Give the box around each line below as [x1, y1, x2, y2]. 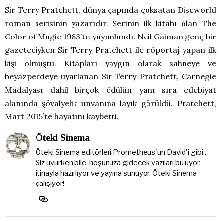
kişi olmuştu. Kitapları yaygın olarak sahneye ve [5, 58, 216, 68]
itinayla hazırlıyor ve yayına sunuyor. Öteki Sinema [35, 168, 197, 178]
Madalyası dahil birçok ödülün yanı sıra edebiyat [5, 84, 216, 95]
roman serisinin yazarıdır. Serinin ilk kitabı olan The [5, 18, 216, 28]
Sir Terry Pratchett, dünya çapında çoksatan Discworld [5, 4, 216, 15]
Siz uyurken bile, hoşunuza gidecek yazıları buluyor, [35, 158, 201, 167]
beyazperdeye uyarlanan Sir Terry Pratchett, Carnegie [5, 71, 216, 81]
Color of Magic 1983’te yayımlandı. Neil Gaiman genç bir [5, 31, 216, 41]
